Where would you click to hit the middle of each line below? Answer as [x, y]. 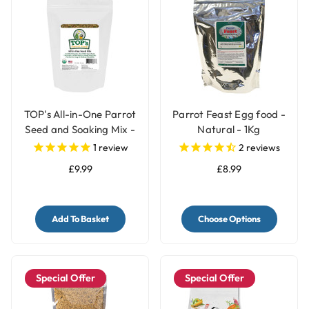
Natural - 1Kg [229, 130]
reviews [262, 147]
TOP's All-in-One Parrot [80, 114]
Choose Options [229, 219]
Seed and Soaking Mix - [80, 130]
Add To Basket [80, 219]
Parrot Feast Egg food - [229, 114]
